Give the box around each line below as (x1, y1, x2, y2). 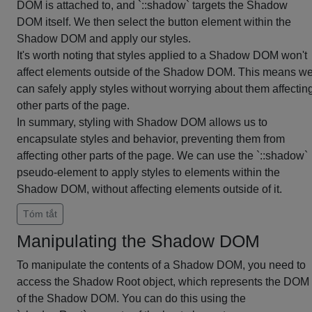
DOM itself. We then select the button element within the (17, 16, 291, 28)
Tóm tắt (23, 208, 57, 219)
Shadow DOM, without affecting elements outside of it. (17, 183, 282, 195)
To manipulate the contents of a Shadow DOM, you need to (17, 259, 306, 271)
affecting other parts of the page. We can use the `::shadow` (17, 150, 308, 162)
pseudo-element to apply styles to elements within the (17, 166, 280, 178)
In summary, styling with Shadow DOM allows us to (17, 116, 267, 128)
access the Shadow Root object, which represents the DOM (17, 276, 309, 288)
